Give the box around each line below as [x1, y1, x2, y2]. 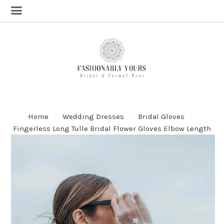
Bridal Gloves [137, 112, 184, 121]
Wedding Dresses [62, 112, 124, 121]
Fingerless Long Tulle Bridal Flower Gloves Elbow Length [13, 124, 211, 133]
